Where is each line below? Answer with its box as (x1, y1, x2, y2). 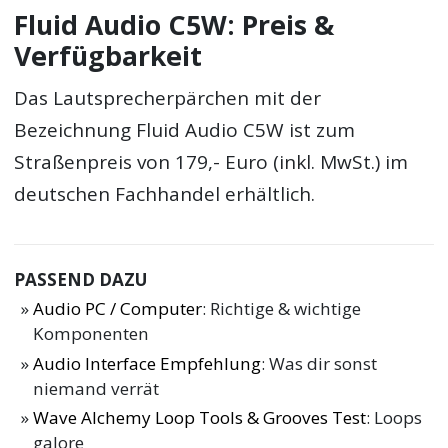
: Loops (366, 406, 423, 430)
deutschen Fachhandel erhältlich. (14, 180, 316, 207)
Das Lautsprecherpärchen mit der (14, 84, 322, 111)
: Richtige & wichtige (202, 296, 362, 320)
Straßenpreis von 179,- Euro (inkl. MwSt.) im (14, 148, 409, 175)
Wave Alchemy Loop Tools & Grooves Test (33, 406, 367, 430)
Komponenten (33, 321, 150, 345)
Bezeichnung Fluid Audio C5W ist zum (14, 116, 356, 143)
